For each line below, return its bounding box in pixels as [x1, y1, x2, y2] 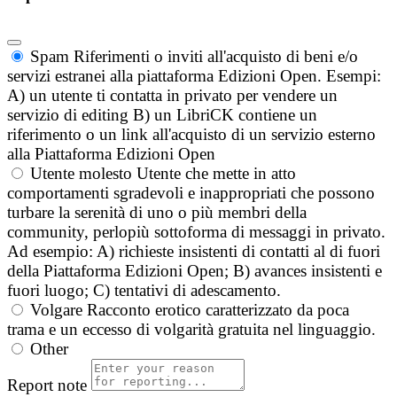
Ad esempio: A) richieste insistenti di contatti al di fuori [7, 242, 380, 261]
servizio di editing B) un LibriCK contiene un [7, 105, 317, 125]
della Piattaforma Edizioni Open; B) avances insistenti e [7, 261, 382, 281]
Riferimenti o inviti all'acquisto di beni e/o [74, 47, 358, 66]
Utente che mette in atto [136, 164, 296, 183]
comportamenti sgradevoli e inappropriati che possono [7, 183, 375, 203]
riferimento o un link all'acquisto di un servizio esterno [7, 125, 376, 144]
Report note [7, 376, 87, 395]
